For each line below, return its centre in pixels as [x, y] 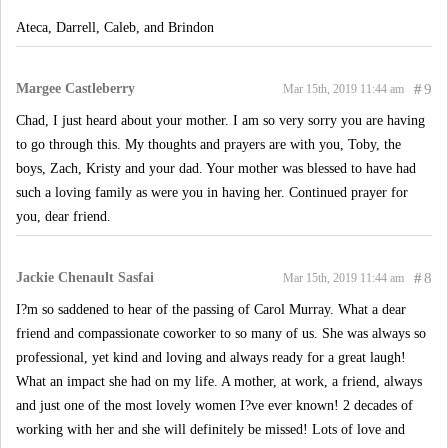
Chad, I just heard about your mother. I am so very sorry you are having [220, 120]
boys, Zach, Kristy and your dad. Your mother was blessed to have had [216, 168]
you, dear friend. [63, 216]
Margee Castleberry [75, 88]
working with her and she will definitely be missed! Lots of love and [210, 429]
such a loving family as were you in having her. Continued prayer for [212, 192]
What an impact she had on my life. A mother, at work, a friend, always [219, 381]
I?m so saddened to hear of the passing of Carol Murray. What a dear [211, 309]
